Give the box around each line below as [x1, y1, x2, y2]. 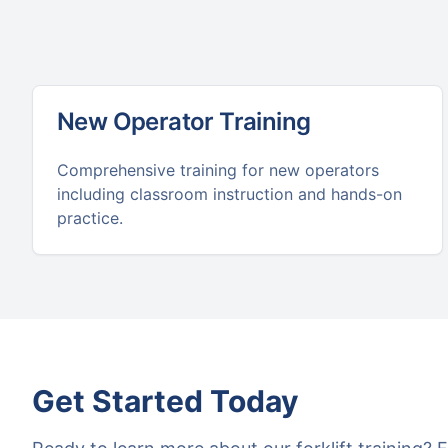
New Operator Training [57, 107, 311, 136]
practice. [57, 208, 123, 228]
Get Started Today [32, 383, 299, 419]
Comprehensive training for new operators [57, 160, 379, 180]
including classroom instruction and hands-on [57, 184, 402, 204]
